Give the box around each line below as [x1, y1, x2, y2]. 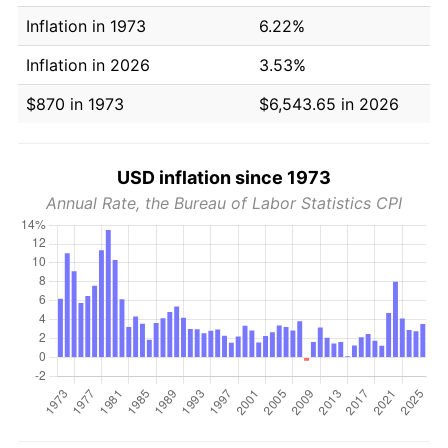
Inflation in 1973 [26, 15, 146, 36]
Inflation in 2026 [26, 54, 150, 75]
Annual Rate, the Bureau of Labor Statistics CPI [46, 192, 402, 213]
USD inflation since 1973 [117, 166, 331, 188]
